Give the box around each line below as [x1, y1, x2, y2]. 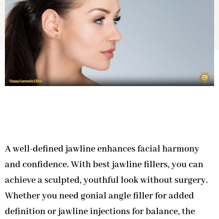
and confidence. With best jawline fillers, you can [5, 159, 203, 171]
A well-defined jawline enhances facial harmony [5, 143, 199, 155]
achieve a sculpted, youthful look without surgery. [5, 175, 208, 187]
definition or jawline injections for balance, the [5, 206, 195, 218]
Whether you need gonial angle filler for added [5, 190, 194, 202]
